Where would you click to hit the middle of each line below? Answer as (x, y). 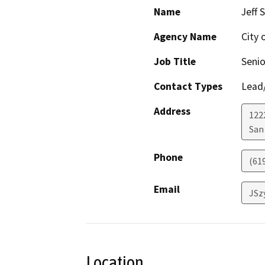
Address (172, 112)
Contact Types (188, 87)
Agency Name (185, 37)
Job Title (175, 62)
